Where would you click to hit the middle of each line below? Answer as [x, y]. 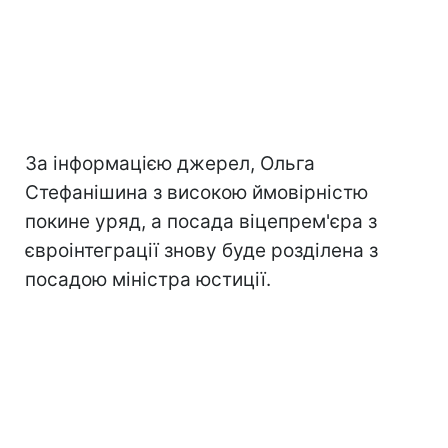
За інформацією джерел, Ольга [170, 164]
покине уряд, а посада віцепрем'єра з [201, 222]
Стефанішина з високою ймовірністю [196, 193]
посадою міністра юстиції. [148, 280]
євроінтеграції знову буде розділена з [201, 251]
